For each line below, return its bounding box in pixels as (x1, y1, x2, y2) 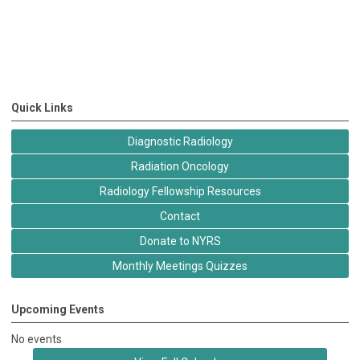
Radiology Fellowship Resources (99, 184, 261, 198)
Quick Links (11, 100, 73, 114)
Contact (160, 209, 200, 223)
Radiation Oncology (131, 159, 229, 173)
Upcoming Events (11, 302, 104, 316)
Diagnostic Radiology (127, 134, 233, 148)
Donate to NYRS (139, 234, 221, 247)
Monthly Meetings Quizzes (112, 259, 247, 272)
